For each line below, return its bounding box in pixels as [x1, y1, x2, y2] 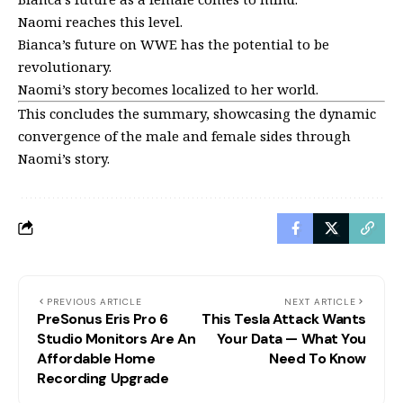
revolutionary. [18, 57, 112, 76]
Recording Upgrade [37, 368, 169, 388]
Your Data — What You [216, 328, 366, 348]
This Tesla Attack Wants [201, 309, 366, 328]
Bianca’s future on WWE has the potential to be [18, 34, 329, 53]
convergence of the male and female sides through [18, 126, 351, 145]
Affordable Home [37, 348, 156, 368]
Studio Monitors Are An [37, 328, 196, 348]
